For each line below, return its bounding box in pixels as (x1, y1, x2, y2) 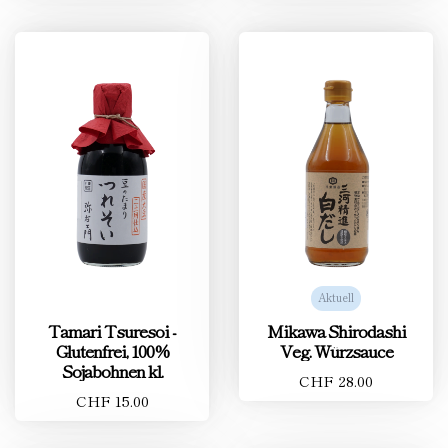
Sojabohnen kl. (61, 358, 163, 383)
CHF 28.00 (299, 370, 373, 391)
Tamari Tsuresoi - (48, 318, 176, 343)
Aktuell (318, 289, 354, 305)
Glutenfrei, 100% (55, 338, 169, 363)
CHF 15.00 (75, 390, 149, 411)
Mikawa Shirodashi (266, 318, 406, 343)
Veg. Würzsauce (279, 338, 393, 363)
